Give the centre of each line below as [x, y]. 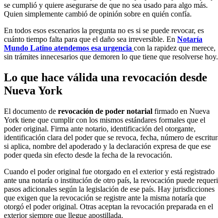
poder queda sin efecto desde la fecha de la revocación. [88, 155]
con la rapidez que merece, [175, 48]
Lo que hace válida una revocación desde [106, 77]
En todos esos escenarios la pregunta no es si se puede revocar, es [104, 31]
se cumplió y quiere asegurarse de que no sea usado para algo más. [106, 5]
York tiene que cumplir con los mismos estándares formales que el [105, 120]
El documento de [31, 111]
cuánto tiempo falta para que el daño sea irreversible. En [91, 39]
